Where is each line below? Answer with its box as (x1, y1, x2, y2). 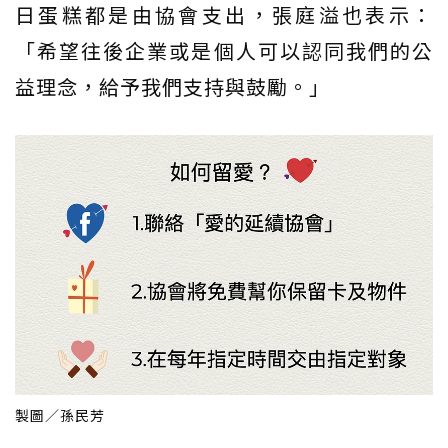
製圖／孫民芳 (15, 405, 105, 426)
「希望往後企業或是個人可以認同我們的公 (15, 35, 433, 65)
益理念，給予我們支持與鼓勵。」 (15, 71, 330, 101)
